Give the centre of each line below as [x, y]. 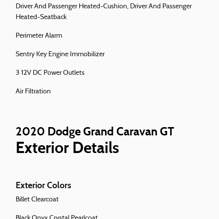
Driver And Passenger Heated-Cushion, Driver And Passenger [104, 7]
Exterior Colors [44, 186]
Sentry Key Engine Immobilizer [60, 55]
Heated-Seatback [41, 18]
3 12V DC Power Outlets [50, 73]
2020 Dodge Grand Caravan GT [95, 131]
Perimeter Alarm [39, 36]
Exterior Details [67, 148]
